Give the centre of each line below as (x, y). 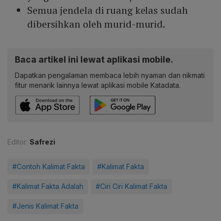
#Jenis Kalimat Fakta (45, 206)
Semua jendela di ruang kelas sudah (108, 10)
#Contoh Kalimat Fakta (49, 167)
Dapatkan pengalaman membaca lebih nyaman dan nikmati (110, 75)
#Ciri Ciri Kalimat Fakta (131, 186)
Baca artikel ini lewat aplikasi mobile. (94, 60)
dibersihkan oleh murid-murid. (96, 24)
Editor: (18, 142)
